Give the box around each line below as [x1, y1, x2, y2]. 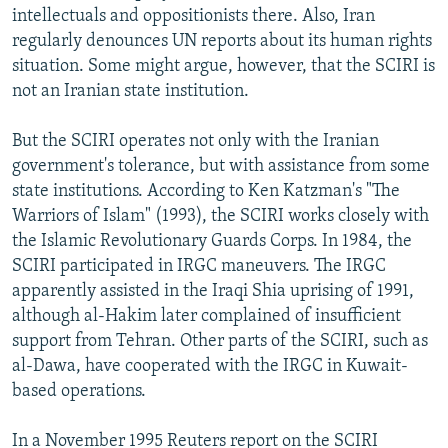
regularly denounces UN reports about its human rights [12, 31, 432, 51]
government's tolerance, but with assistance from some [12, 156, 430, 176]
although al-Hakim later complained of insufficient [12, 306, 401, 326]
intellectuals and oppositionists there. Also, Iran [12, 6, 375, 26]
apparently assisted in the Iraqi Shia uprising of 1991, [12, 281, 414, 301]
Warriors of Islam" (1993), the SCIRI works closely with [12, 206, 429, 226]
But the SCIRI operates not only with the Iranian [12, 131, 379, 151]
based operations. [12, 381, 146, 401]
